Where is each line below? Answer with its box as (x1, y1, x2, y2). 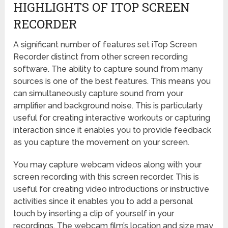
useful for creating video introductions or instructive (13, 184, 210, 194)
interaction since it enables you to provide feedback (13, 125, 212, 135)
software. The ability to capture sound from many (13, 64, 203, 74)
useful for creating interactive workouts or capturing (13, 112, 211, 123)
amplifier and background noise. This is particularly (13, 100, 203, 110)
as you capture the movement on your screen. (13, 137, 190, 147)
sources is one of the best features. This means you (13, 76, 211, 86)
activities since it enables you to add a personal (13, 196, 193, 206)
